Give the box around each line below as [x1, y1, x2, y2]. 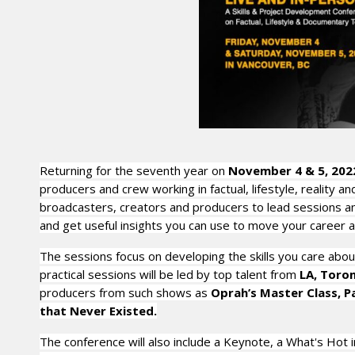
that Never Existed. [40, 303, 157, 319]
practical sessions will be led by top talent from [40, 266, 300, 282]
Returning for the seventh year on [40, 162, 228, 178]
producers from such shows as [40, 284, 211, 300]
